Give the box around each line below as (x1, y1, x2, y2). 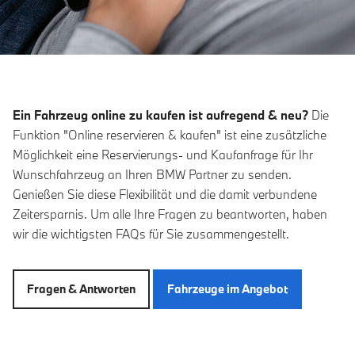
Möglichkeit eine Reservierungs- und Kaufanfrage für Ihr (13, 146, 313, 162)
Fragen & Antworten (27, 281, 136, 297)
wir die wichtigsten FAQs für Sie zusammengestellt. (13, 225, 289, 242)
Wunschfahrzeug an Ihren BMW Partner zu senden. (13, 166, 292, 182)
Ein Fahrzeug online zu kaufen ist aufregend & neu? (13, 106, 308, 123)
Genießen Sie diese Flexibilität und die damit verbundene (13, 185, 317, 202)
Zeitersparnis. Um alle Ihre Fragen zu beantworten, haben (13, 205, 327, 222)
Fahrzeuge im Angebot (167, 281, 288, 297)
